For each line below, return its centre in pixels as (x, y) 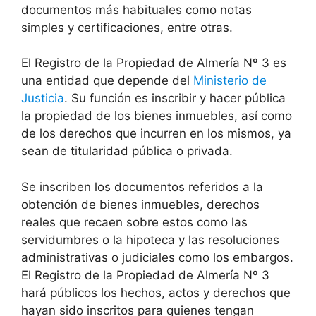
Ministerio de (230, 81)
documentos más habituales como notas (136, 10)
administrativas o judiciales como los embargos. (157, 257)
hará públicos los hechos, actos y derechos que (156, 292)
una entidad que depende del (107, 81)
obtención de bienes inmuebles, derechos (140, 204)
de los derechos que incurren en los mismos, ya (156, 134)
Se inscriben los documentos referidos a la (142, 187)
